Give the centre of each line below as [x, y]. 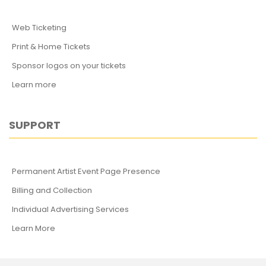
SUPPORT [35, 125]
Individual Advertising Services [70, 209]
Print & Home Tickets [51, 47]
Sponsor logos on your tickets [69, 66]
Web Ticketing [39, 28]
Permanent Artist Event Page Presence [86, 171]
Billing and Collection [52, 190]
